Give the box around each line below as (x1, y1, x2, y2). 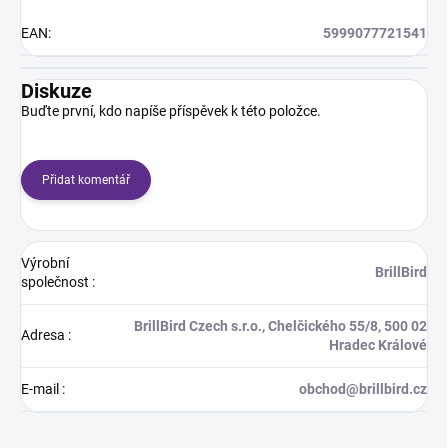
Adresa (21, 326, 68, 343)
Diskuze (21, 78, 92, 103)
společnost (21, 273, 92, 290)
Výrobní (21, 254, 69, 271)
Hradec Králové (329, 336, 427, 353)
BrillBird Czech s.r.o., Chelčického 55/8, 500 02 (134, 317, 427, 334)
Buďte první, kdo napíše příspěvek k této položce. (21, 102, 321, 119)
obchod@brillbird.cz (299, 380, 427, 397)
